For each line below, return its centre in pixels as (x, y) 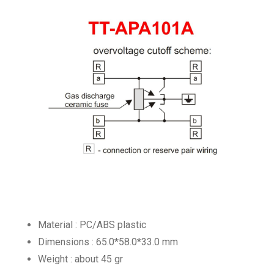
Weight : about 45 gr (82, 259)
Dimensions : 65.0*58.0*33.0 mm (108, 242)
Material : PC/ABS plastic (92, 225)
